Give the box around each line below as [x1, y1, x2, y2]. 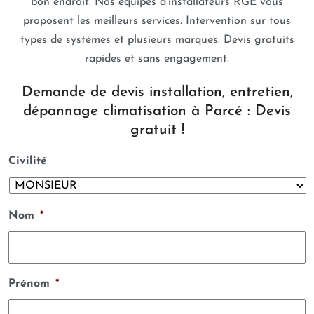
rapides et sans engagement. [85, 53, 229, 64]
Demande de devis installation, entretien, [21, 85, 293, 100]
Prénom [8, 278, 50, 289]
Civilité [8, 156, 47, 167]
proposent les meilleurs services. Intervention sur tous [23, 15, 291, 27]
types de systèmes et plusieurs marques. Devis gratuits [20, 34, 294, 46]
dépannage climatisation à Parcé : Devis [23, 104, 291, 118]
